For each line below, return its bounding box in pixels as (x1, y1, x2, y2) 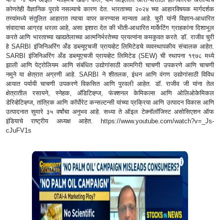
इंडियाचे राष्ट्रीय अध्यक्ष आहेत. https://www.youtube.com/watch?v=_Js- (6, 117, 214, 125)
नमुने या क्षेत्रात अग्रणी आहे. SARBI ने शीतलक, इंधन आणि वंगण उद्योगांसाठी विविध (6, 70, 214, 78)
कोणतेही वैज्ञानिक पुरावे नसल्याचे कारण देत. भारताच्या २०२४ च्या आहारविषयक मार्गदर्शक (6, 5, 214, 13)
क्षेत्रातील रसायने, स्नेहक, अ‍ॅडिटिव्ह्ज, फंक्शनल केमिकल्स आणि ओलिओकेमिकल (6, 89, 214, 97)
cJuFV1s (6, 126, 31, 134)
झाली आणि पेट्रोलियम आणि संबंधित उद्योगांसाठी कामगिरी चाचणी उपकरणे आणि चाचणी (6, 61, 214, 69)
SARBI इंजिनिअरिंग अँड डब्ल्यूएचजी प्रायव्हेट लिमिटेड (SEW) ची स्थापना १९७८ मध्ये (6, 52, 214, 59)
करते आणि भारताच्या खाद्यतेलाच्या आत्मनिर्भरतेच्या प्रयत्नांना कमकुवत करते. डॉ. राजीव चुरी (6, 33, 214, 41)
